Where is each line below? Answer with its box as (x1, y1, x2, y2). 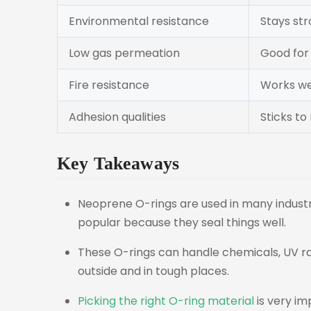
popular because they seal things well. (78, 214, 286, 230)
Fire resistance (69, 77, 149, 93)
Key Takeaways (57, 152, 180, 174)
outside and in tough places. (78, 262, 229, 279)
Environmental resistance (69, 13, 209, 29)
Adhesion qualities (69, 109, 166, 125)
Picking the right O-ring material (78, 292, 254, 309)
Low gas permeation (69, 45, 180, 61)
